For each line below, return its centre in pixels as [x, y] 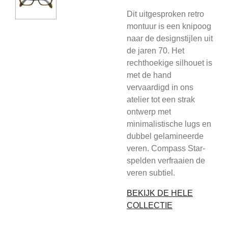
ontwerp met [149, 112]
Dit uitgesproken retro [165, 14]
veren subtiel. [151, 173]
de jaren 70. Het [155, 51]
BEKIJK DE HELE [160, 193]
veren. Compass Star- [166, 148]
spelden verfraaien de [166, 161]
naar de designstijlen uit [170, 38]
